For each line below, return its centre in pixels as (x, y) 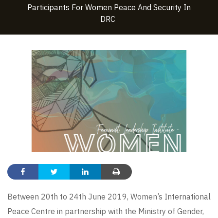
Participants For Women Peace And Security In (109, 7)
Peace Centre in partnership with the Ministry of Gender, (106, 211)
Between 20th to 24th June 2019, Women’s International (109, 196)
